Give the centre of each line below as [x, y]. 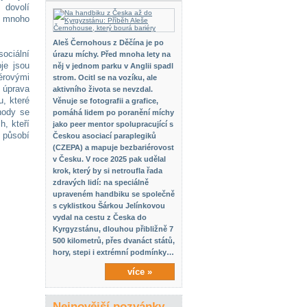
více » [140, 272]
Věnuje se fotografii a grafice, [106, 101]
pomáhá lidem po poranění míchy [113, 112]
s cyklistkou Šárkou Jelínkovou [109, 206]
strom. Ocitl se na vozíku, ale [105, 77]
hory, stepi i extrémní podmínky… [113, 252]
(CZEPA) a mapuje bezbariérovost [113, 147]
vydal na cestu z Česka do [100, 217]
